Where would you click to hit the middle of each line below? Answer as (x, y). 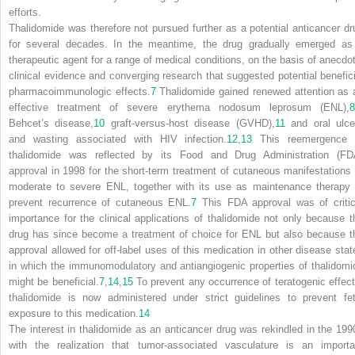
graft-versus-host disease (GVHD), (190, 123)
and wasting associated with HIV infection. (118, 139)
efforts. (25, 12)
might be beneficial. (54, 281)
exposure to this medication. (74, 313)
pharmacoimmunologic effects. (80, 91)
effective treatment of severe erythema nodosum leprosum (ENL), (179, 107)
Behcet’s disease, (52, 123)
